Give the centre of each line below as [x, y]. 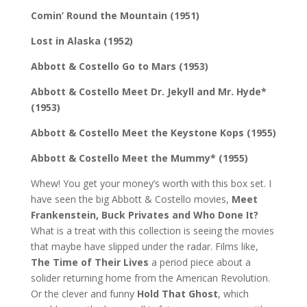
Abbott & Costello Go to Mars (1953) [119, 66]
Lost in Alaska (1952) [82, 40]
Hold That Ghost [177, 293]
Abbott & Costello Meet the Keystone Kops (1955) [153, 132]
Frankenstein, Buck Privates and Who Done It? [144, 214]
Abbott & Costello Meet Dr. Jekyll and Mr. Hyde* [148, 91]
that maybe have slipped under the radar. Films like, [144, 246]
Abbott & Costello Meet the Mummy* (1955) [139, 158]
